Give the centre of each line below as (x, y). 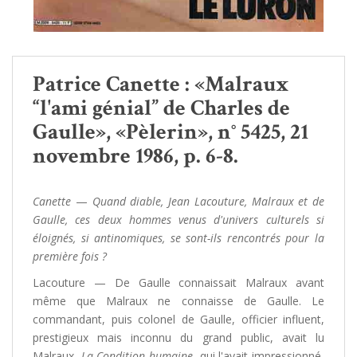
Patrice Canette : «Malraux (161, 84)
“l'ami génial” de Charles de (161, 108)
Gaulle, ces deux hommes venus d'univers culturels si (178, 220)
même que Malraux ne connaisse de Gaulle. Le (178, 301)
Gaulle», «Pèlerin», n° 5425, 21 (171, 132)
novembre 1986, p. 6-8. (135, 156)
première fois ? (70, 256)
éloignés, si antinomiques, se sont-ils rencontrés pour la (178, 238)
